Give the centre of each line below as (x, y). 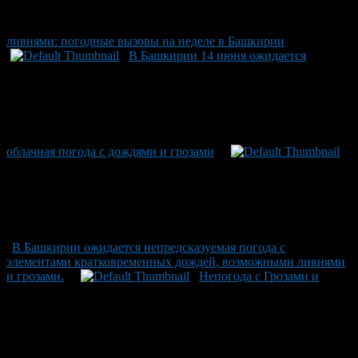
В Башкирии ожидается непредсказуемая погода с (149, 247)
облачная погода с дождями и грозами (110, 151)
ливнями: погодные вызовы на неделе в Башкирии (145, 41)
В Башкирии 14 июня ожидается (217, 55)
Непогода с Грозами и (259, 276)
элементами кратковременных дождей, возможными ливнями (176, 261)
